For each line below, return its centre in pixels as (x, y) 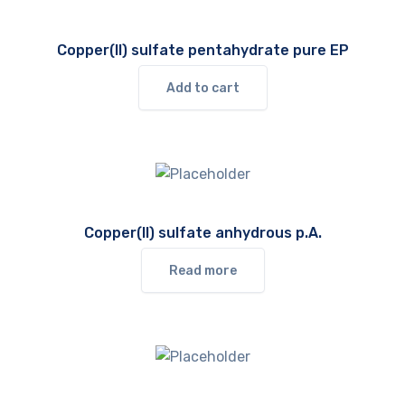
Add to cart (202, 89)
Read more (202, 270)
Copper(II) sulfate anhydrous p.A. (202, 232)
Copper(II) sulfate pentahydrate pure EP (202, 51)
